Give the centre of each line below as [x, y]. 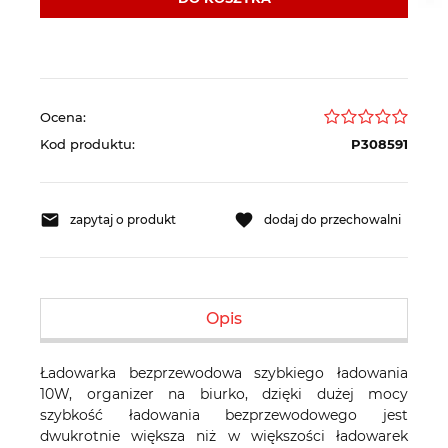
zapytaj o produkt [123, 220]
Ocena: [63, 117]
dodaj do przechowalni [332, 220]
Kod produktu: [87, 144]
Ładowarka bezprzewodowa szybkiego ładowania [224, 373]
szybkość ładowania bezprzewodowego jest [224, 415]
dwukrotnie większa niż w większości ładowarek [224, 436]
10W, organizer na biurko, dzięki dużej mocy [224, 394]
